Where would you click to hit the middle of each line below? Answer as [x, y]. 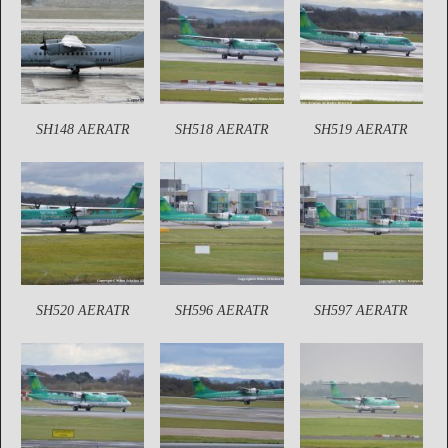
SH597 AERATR [361, 311]
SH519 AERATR [361, 129]
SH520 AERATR [82, 311]
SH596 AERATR [221, 311]
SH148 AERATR [82, 129]
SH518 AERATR [221, 129]
